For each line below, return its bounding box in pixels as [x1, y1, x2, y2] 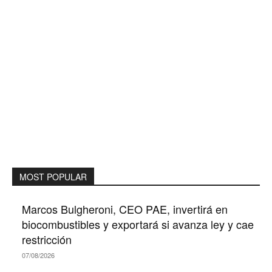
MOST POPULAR [19, 170, 87, 183]
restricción [22, 231, 72, 247]
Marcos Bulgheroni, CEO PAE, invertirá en [22, 200, 228, 217]
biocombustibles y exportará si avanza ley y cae [22, 216, 254, 232]
